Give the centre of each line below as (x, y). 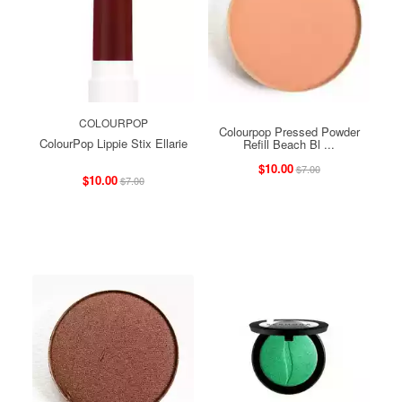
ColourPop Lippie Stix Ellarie (113, 143)
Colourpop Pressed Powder (289, 131)
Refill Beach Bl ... (289, 144)
